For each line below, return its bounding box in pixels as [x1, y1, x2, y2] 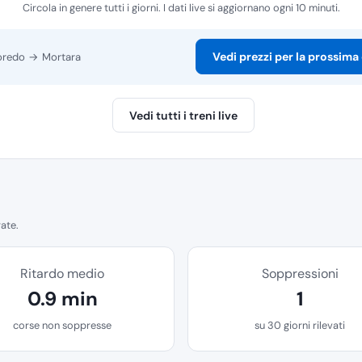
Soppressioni [261, 265, 339, 283]
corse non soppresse [13, 318, 112, 333]
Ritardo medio [20, 265, 104, 283]
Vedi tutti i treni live [128, 107, 238, 123]
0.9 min [27, 286, 98, 312]
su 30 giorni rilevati [255, 318, 345, 333]
